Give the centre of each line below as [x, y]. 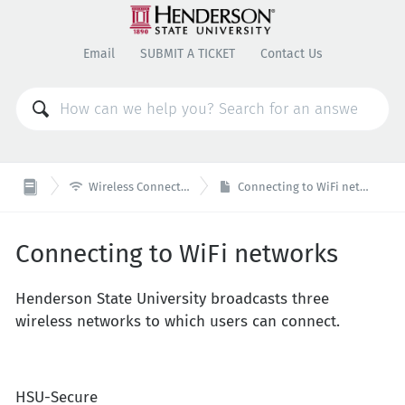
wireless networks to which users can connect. [178, 322]
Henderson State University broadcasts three [172, 299]
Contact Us [291, 54]
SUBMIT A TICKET [187, 54]
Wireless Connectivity [134, 186]
